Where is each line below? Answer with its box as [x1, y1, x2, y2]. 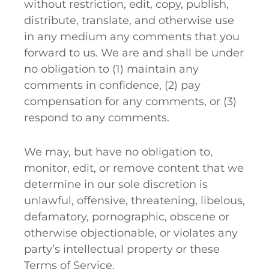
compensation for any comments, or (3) [24, 95, 237, 108]
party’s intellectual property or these [24, 243, 220, 256]
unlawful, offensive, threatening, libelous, [24, 194, 245, 207]
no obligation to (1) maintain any [24, 62, 199, 76]
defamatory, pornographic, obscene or [24, 210, 229, 223]
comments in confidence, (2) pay [24, 79, 201, 92]
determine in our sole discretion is [24, 178, 208, 191]
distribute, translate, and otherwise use [24, 14, 234, 27]
